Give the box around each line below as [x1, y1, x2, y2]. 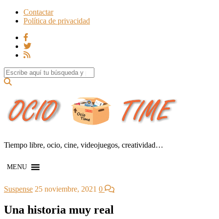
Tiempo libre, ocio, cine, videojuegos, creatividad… [4, 140, 163, 149]
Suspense [4, 184, 33, 193]
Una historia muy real [4, 203, 114, 216]
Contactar [23, 8, 53, 16]
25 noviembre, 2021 [35, 184, 97, 193]
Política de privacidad [23, 17, 90, 25]
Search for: [3, 67, 37, 75]
